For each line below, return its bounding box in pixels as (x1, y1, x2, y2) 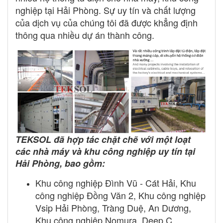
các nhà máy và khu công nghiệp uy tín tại (15, 145, 195, 158)
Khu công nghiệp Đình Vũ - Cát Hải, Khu (35, 176, 196, 190)
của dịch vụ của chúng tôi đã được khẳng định (15, 15, 198, 29)
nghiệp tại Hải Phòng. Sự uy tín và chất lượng (15, 3, 196, 16)
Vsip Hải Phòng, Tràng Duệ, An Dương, (35, 201, 191, 215)
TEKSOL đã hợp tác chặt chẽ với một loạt (15, 133, 191, 146)
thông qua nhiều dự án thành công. (15, 28, 154, 41)
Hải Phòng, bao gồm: (15, 157, 105, 170)
